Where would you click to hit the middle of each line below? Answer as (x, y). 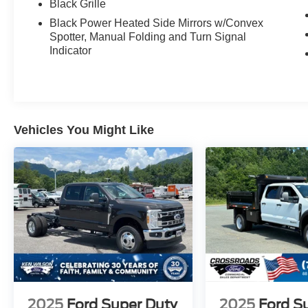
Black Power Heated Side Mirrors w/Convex (157, 23)
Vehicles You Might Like (84, 130)
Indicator (71, 51)
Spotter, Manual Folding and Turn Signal (148, 37)
